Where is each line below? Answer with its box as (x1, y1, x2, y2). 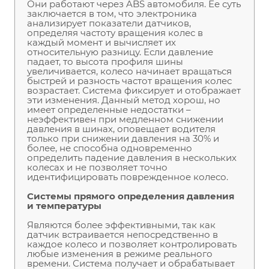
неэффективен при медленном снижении (27, 113, 223, 125)
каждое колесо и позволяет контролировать (27, 238, 237, 250)
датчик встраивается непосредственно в (27, 228, 218, 240)
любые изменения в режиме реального (27, 247, 213, 259)
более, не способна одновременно (27, 142, 192, 154)
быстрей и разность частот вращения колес (27, 74, 232, 86)
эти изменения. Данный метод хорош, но (27, 94, 220, 106)
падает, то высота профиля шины (27, 55, 183, 67)
